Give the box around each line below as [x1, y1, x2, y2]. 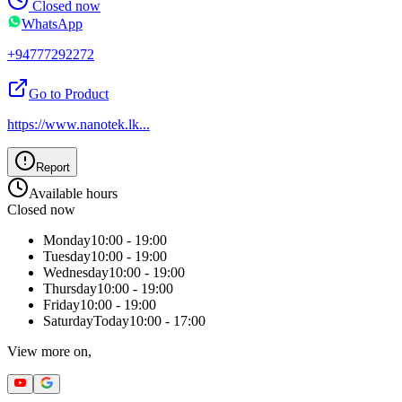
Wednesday [43, 264, 109, 280]
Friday [43, 296, 80, 312]
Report [36, 160, 70, 174]
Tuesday [43, 248, 91, 264]
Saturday [43, 312, 93, 328]
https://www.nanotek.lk [7, 116, 139, 132]
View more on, [7, 343, 92, 359]
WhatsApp [22, 15, 83, 31]
